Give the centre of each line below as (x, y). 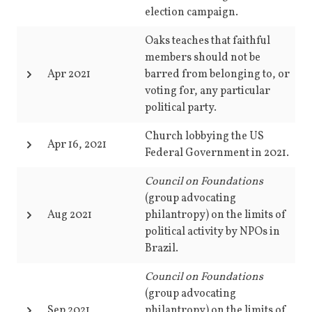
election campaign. (192, 13)
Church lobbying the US (204, 136)
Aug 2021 (70, 215)
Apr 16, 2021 (77, 145)
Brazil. (162, 249)
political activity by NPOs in (212, 232)
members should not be (203, 58)
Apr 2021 (69, 75)
